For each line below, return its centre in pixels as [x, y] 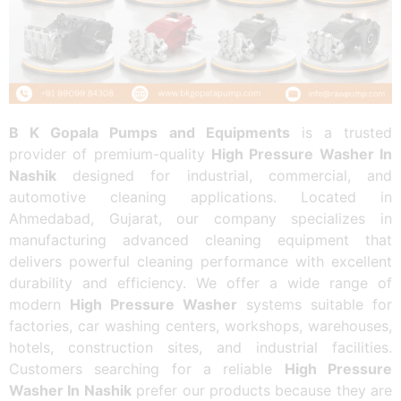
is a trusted [341, 133]
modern [39, 305]
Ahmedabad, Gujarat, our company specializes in [200, 219]
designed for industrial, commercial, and [224, 176]
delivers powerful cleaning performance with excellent [200, 262]
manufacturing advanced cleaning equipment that [200, 240]
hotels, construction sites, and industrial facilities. [200, 348]
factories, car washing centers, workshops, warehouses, [200, 326]
